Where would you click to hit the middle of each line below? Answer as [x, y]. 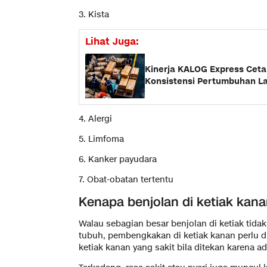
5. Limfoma [101, 139]
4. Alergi [95, 119]
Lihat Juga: [112, 41]
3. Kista [94, 14]
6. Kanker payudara [118, 159]
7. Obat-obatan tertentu [126, 179]
